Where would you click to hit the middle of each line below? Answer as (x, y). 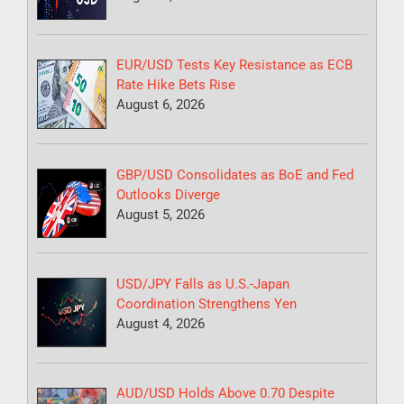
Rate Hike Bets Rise (176, 85)
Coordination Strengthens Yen (207, 303)
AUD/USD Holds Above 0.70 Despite (226, 394)
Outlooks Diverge (169, 194)
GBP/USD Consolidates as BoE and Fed (235, 174)
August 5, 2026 (161, 214)
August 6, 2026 (161, 105)
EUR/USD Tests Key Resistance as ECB (235, 65)
